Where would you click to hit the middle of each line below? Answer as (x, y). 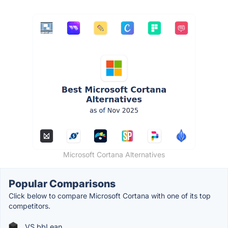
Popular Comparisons (62, 183)
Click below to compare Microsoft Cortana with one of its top (110, 195)
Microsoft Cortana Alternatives (114, 154)
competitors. (30, 206)
